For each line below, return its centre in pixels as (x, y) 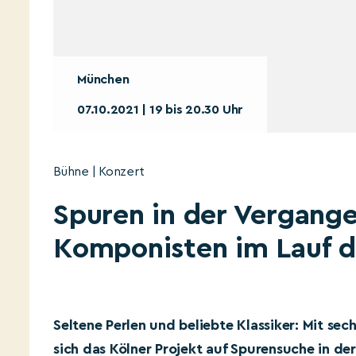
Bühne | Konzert (99, 172)
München (103, 79)
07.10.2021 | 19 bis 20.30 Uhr (161, 110)
